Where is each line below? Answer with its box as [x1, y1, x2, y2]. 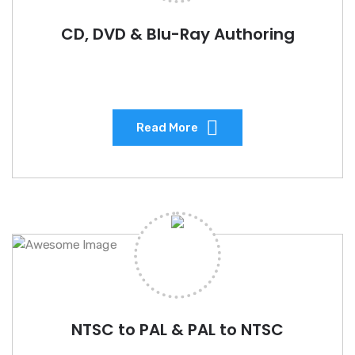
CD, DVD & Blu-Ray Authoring [60, 23, 295, 46]
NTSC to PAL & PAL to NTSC [71, 318, 284, 341]
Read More [136, 120, 198, 136]
